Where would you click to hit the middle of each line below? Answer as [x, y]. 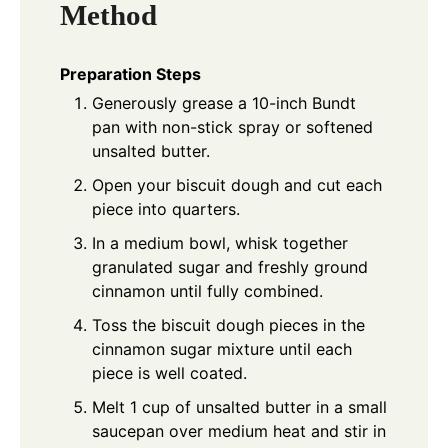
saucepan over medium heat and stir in [239, 431]
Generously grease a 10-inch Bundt [224, 103]
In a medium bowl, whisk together [220, 243]
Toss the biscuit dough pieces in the [228, 325]
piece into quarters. [166, 209]
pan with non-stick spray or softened [232, 127]
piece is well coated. [169, 373]
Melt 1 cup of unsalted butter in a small [239, 407]
